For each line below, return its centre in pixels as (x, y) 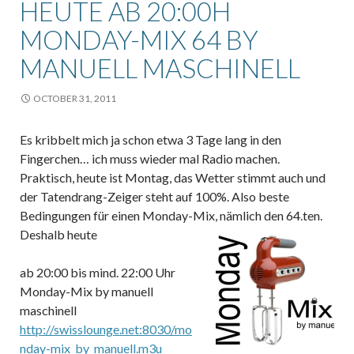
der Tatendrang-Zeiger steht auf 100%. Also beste (154, 196)
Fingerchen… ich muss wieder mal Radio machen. (150, 158)
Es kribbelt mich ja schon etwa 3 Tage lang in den (151, 139)
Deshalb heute (58, 234)
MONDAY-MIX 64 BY (139, 39)
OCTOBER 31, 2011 (75, 98)
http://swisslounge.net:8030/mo (106, 329)
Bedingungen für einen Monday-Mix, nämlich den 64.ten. (171, 215)
